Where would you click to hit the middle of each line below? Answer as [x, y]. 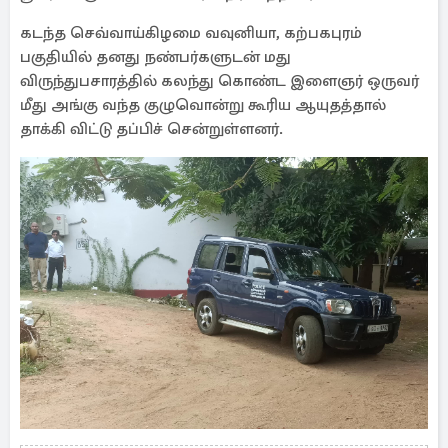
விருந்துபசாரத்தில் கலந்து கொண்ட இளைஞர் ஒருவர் [219, 81]
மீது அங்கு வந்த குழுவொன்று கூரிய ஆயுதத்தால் [203, 105]
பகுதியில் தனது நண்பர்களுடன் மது [155, 57]
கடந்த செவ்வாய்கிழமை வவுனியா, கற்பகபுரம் [191, 33]
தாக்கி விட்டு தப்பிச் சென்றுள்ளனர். [151, 129]
